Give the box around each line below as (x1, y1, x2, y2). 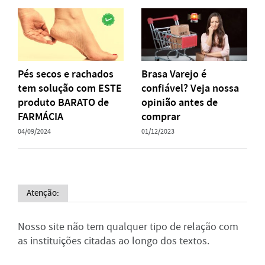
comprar (141, 109, 180, 124)
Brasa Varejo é (141, 67, 206, 82)
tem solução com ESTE (18, 81, 122, 96)
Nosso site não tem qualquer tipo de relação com (18, 220, 238, 234)
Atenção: (27, 187, 59, 199)
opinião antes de (141, 95, 218, 110)
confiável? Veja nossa (141, 81, 239, 96)
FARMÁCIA (18, 109, 63, 124)
